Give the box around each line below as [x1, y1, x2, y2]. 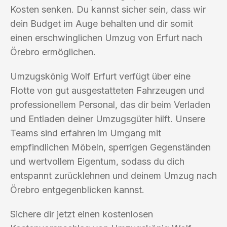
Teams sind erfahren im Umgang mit [10, 127, 161, 138]
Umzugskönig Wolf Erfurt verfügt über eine [10, 70, 191, 82]
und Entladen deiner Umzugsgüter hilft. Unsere [10, 113, 205, 124]
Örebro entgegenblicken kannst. [10, 184, 144, 195]
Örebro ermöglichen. [10, 46, 96, 57]
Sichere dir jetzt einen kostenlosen [10, 208, 153, 219]
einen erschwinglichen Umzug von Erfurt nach [10, 32, 202, 43]
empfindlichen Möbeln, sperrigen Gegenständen [10, 141, 211, 153]
